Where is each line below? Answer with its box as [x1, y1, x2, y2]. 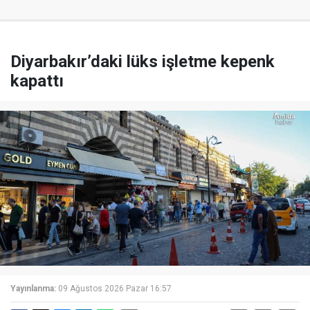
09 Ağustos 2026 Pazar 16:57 [58, 284, 172, 294]
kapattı [10, 71, 64, 91]
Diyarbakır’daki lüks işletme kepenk [10, 52, 275, 72]
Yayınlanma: [10, 284, 56, 294]
